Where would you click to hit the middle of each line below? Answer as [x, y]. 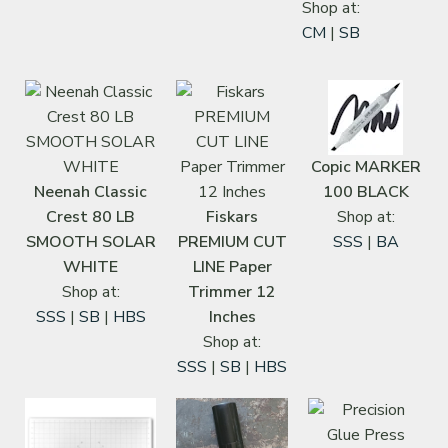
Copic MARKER [365, 166]
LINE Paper [232, 266]
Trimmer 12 [232, 291]
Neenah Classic [90, 191]
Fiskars [232, 216]
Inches [232, 316]
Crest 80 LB [90, 216]
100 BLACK [365, 191]
